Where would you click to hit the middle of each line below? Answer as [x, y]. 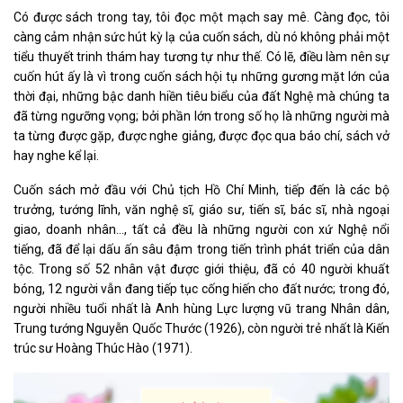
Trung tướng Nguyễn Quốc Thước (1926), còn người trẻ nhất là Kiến [201, 329]
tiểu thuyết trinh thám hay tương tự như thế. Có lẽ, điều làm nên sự [201, 57]
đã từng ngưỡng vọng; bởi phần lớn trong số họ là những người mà [201, 116]
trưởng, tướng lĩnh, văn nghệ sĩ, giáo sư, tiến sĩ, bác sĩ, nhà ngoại [201, 210]
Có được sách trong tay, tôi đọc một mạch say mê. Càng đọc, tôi [201, 18]
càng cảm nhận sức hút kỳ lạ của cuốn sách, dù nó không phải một [201, 37]
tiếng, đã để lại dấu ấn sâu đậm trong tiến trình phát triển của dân [201, 250]
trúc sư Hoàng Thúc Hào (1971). [103, 349]
